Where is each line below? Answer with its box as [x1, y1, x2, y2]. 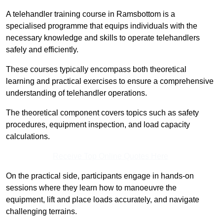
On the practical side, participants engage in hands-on [6, 172, 194, 181]
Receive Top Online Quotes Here [53, 152, 168, 161]
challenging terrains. [6, 207, 77, 216]
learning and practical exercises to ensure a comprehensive [6, 77, 214, 86]
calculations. [6, 132, 50, 141]
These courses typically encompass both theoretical [6, 65, 186, 74]
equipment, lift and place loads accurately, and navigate [6, 195, 199, 204]
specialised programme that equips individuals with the [6, 22, 197, 31]
